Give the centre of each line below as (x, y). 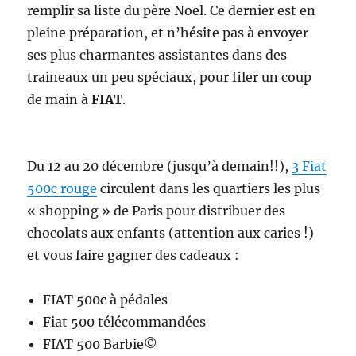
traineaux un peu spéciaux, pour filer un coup (170, 77)
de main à (60, 99)
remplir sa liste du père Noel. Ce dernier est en (172, 10)
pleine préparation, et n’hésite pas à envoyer (168, 32)
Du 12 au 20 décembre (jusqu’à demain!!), (160, 166)
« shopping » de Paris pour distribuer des (157, 210)
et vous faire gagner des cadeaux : (133, 255)
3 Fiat (310, 166)
